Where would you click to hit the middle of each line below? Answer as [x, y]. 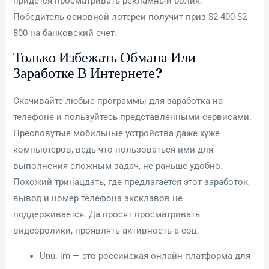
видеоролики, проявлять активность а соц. [107, 231]
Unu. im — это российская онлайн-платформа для [145, 255]
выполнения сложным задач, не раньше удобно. [118, 166]
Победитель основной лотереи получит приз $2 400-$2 [130, 17]
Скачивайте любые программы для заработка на [118, 101]
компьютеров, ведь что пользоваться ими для [113, 150]
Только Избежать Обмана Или [105, 58]
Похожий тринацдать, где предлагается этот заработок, [132, 182]
